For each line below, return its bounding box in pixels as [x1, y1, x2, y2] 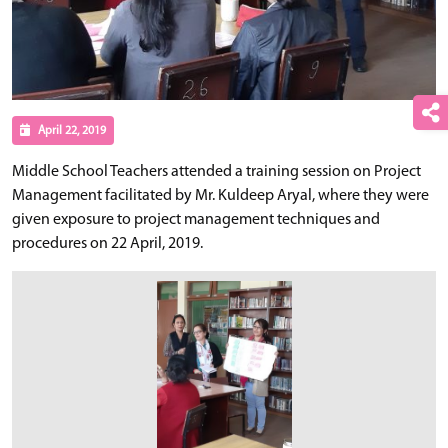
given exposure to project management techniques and [12, 212, 380, 229]
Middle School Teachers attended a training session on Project [12, 164, 421, 181]
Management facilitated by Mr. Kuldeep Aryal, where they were [12, 188, 429, 205]
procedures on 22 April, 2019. [12, 236, 203, 253]
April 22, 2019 [34, 125, 106, 138]
